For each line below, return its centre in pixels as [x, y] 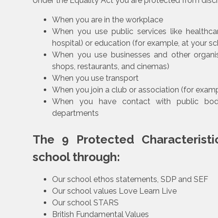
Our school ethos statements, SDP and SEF [130, 180]
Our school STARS [86, 203]
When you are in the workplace [108, 20]
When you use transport [96, 78]
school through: [77, 157]
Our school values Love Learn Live [115, 191]
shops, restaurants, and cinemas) [111, 67]
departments [76, 113]
